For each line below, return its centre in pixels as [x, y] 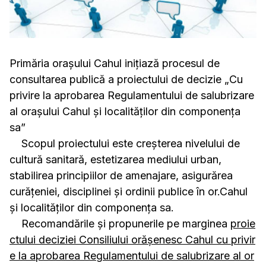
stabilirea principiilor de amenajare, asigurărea [121, 176]
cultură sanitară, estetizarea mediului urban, [115, 160]
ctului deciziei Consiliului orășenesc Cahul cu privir [132, 240]
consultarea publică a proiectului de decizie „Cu [126, 80]
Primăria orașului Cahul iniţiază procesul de [115, 64]
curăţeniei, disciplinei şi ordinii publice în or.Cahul [129, 192]
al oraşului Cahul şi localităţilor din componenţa [125, 112]
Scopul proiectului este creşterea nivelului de [125, 144]
